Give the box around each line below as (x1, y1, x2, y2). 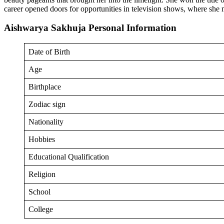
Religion (28, 170, 55, 179)
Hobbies (28, 135, 55, 144)
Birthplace (28, 82, 61, 91)
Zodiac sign (28, 100, 65, 109)
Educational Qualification (28, 152, 109, 161)
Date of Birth (28, 47, 70, 56)
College (28, 205, 53, 214)
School (28, 187, 50, 196)
